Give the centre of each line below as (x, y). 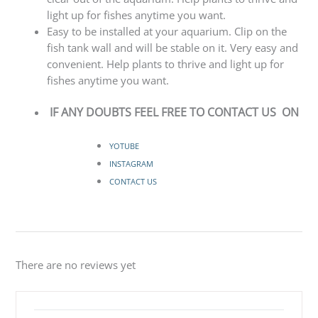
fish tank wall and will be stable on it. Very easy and (173, 48)
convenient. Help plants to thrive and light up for (166, 64)
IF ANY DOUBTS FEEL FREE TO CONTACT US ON (175, 112)
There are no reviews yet (76, 264)
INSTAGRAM (131, 164)
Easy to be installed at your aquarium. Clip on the (167, 32)
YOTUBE (125, 147)
